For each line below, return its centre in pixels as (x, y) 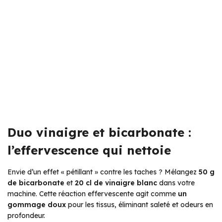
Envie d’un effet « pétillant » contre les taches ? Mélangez (103, 172)
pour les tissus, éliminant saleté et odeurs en (139, 205)
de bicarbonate (36, 183)
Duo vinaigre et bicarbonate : (99, 133)
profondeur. (26, 216)
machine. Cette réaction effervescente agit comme (93, 194)
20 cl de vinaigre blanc (116, 183)
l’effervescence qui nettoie (89, 150)
